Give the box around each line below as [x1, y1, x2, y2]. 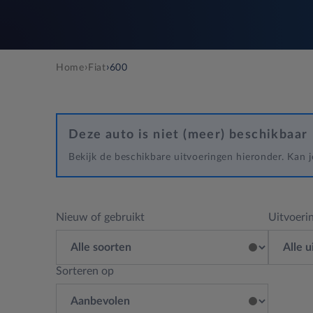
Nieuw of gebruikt [56, 212, 145, 223]
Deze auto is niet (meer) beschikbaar [68, 129, 308, 141]
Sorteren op [56, 265, 114, 277]
